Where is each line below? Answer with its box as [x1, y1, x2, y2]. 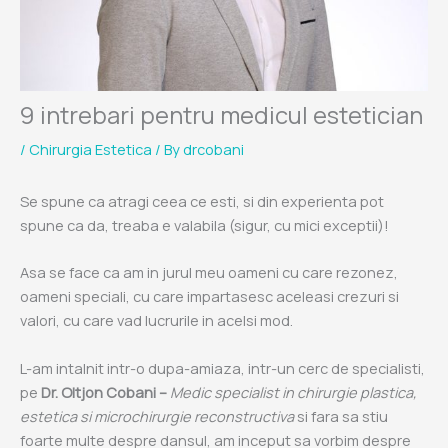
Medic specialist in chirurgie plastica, [170, 381, 417, 402]
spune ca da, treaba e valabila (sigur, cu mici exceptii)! [20, 215, 389, 236]
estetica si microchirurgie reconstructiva [20, 405, 297, 426]
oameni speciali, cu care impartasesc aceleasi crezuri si [20, 286, 399, 307]
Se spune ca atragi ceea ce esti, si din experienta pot [20, 191, 384, 212]
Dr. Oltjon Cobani [41, 381, 156, 402]
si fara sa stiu [297, 405, 388, 426]
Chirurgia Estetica [29, 138, 152, 159]
